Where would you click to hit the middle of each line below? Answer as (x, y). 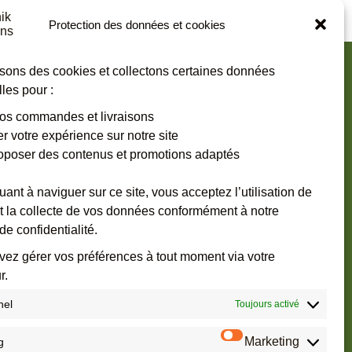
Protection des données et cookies (137, 24)
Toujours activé (267, 304)
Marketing (272, 341)
